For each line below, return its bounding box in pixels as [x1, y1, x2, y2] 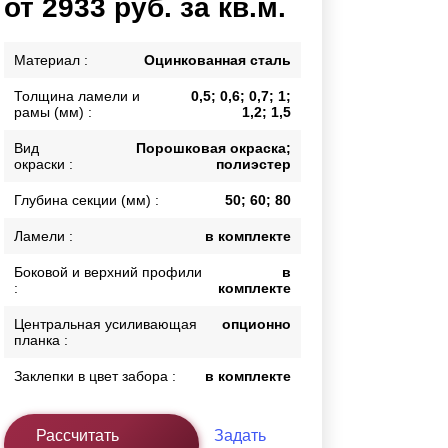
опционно [222, 316, 291, 333]
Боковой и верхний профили [14, 264, 203, 281]
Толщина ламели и [14, 88, 141, 105]
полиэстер [216, 156, 291, 173]
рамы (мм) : [14, 104, 93, 121]
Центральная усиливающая [14, 316, 198, 333]
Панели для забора [50, 168, 168, 183]
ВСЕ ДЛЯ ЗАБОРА [50, 125, 166, 140]
